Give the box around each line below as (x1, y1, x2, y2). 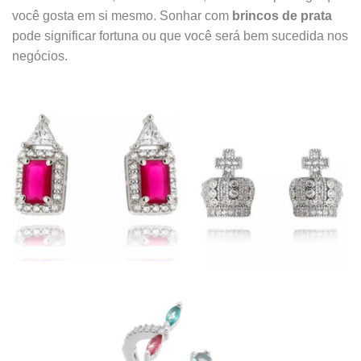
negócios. (12, 49, 68, 64)
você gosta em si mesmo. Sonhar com (12, 9, 232, 23)
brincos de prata (232, 9, 332, 23)
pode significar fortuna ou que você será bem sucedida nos (12, 29, 348, 44)
